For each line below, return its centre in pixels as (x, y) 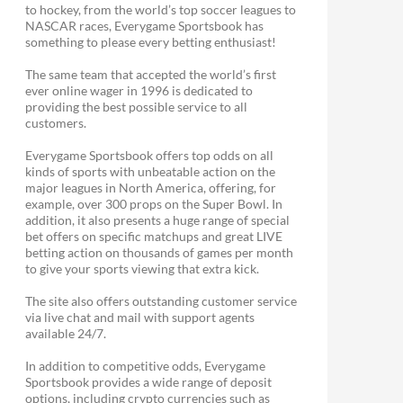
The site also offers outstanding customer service (161, 300)
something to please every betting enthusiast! (151, 41)
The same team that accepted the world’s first (151, 74)
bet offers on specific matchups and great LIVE (154, 236)
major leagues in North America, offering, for (151, 187)
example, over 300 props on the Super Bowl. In (154, 203)
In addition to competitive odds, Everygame (145, 365)
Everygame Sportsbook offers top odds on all (149, 155)
